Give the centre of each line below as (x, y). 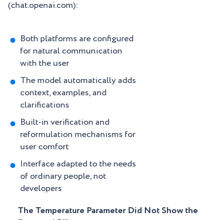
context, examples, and (63, 93)
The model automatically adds (78, 81)
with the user (45, 64)
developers (41, 189)
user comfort (44, 147)
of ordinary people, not (63, 177)
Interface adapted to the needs (78, 164)
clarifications (45, 105)
